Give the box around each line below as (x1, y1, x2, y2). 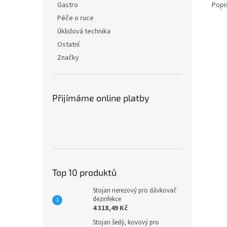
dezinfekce (93, 195, 121, 204)
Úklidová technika (57, 26, 110, 36)
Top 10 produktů (52, 167, 117, 178)
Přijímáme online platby (52, 92, 149, 103)
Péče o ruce (57, 13, 94, 23)
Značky (57, 53, 79, 63)
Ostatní (57, 40, 80, 50)
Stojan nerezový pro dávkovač (93, 186, 176, 195)
